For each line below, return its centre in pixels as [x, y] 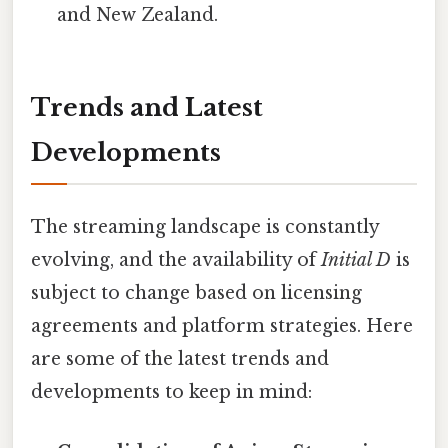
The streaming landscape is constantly [205, 227]
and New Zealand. [138, 15]
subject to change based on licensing [196, 293]
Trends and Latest [147, 108]
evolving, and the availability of [176, 260]
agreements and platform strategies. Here [222, 326]
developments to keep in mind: [171, 392]
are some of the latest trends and [180, 359]
